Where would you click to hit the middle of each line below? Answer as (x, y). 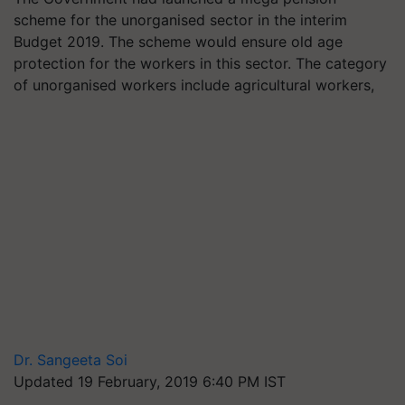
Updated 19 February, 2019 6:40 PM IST (150, 381)
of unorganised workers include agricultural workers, (194, 85)
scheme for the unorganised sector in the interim (180, 20)
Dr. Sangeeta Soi (71, 360)
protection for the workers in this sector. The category (200, 63)
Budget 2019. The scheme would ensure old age (178, 42)
